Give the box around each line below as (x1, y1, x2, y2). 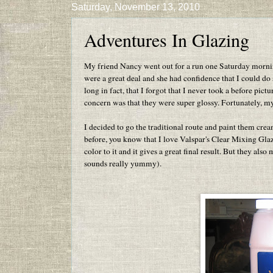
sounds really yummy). (84, 157, 161, 169)
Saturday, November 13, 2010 (71, 2, 200, 13)
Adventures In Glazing (84, 27, 249, 52)
